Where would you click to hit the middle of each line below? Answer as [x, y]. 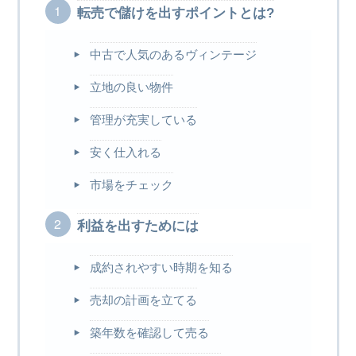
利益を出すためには [137, 226]
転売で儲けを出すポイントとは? [175, 14]
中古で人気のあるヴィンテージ [173, 55]
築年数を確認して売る [149, 333]
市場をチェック [131, 185]
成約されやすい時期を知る [161, 268]
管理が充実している [143, 120]
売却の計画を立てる [143, 300]
